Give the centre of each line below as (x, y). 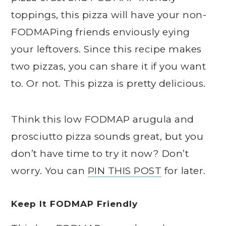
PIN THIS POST (125, 171)
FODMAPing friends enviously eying (101, 32)
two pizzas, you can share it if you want (109, 66)
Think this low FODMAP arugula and (103, 119)
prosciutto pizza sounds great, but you (107, 136)
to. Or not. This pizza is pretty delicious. (108, 83)
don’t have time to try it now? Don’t (100, 154)
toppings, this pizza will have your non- (109, 15)
